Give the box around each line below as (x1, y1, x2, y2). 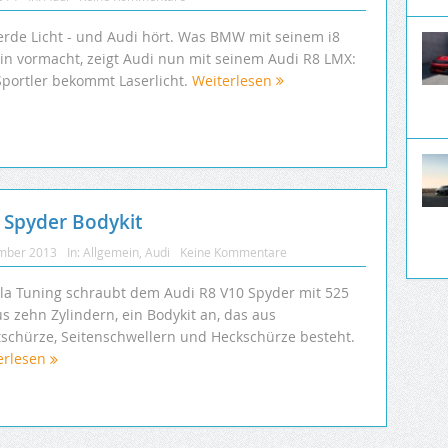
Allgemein (83, 244, 139, 261)
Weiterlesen (192, 71, 276, 91)
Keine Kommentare (180, 244, 287, 261)
